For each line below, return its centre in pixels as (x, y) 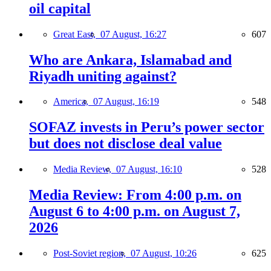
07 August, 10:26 (164, 253)
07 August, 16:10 (149, 169)
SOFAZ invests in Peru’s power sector (147, 127)
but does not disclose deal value (126, 144)
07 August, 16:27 (133, 34)
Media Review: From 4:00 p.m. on (135, 195)
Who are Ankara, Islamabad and (130, 60)
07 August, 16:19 (126, 102)
